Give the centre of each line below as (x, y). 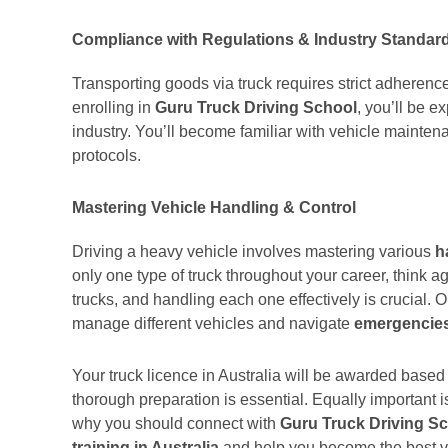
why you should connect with (176, 423)
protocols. (106, 155)
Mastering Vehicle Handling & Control (214, 207)
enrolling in (113, 107)
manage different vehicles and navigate (213, 323)
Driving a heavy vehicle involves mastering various (253, 251)
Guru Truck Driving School (256, 107)
